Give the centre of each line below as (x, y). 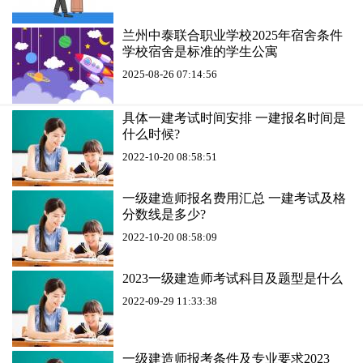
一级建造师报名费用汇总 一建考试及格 (234, 198)
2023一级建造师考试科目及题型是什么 (233, 278)
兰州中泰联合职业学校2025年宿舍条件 (233, 35)
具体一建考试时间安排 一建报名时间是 (234, 117)
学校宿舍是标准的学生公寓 (200, 51)
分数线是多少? (164, 214)
